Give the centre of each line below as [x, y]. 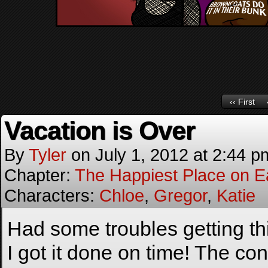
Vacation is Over [100, 130]
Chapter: [39, 175]
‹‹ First [242, 102]
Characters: [52, 195]
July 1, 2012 [142, 155]
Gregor [180, 195]
